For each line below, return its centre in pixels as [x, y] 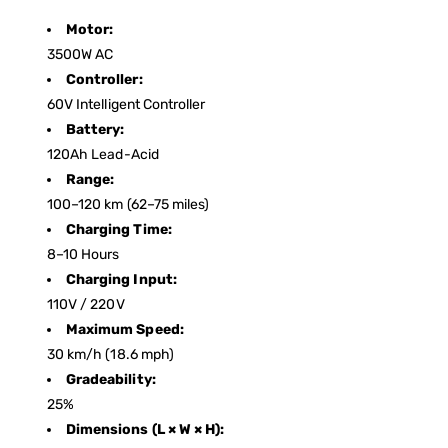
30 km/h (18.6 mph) [110, 355]
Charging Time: [119, 230]
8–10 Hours [83, 255]
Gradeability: [111, 380]
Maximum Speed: [125, 330]
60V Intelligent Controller [126, 105]
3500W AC [80, 55]
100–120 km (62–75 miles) [128, 205]
